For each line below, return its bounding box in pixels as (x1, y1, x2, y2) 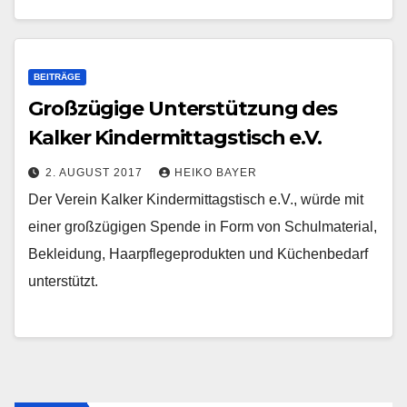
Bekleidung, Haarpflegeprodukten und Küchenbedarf (28, 245, 368, 262)
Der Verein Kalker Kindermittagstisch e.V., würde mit (28, 191, 363, 207)
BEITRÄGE (34, 71, 81, 82)
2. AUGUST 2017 (45, 165, 146, 179)
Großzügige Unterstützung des (28, 95, 338, 121)
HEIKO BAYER (174, 165, 257, 179)
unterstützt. (28, 273, 98, 289)
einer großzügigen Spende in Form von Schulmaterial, (28, 218, 377, 234)
